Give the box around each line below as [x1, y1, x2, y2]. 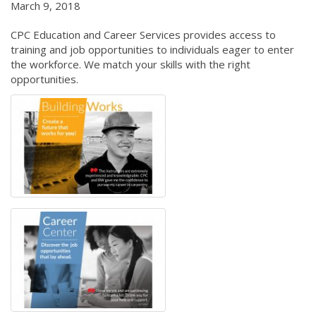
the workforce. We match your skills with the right [11, 57, 250, 72]
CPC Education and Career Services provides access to [11, 28, 276, 42]
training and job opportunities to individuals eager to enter [11, 42, 294, 57]
